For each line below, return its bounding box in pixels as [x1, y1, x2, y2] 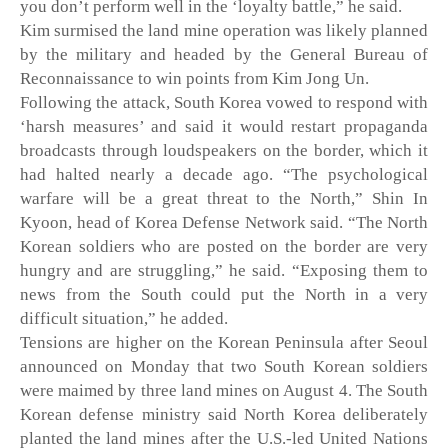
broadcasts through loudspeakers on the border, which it [20, 141, 428, 161]
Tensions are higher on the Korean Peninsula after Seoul [20, 333, 428, 353]
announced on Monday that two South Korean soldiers [20, 357, 428, 377]
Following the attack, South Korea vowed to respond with [20, 93, 428, 113]
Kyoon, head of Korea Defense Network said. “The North [20, 213, 428, 233]
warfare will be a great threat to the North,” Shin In [20, 189, 428, 209]
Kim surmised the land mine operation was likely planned [20, 21, 428, 41]
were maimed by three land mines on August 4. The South [20, 381, 428, 401]
